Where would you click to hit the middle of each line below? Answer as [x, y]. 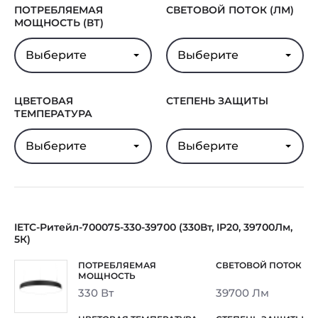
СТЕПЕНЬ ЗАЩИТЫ [217, 101]
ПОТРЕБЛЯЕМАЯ [59, 10]
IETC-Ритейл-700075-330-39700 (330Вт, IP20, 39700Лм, [153, 227]
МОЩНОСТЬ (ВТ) [59, 23]
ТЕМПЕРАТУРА [53, 114]
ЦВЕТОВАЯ [44, 101]
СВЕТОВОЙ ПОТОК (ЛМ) [230, 10]
